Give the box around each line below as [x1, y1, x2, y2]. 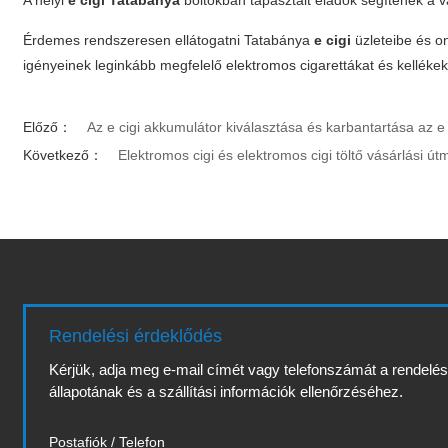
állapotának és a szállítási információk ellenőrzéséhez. [49, 383, 404, 400]
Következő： [23, 147, 104, 163]
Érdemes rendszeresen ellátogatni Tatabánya [23, 32, 315, 48]
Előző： [23, 119, 73, 135]
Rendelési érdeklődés [49, 326, 223, 346]
